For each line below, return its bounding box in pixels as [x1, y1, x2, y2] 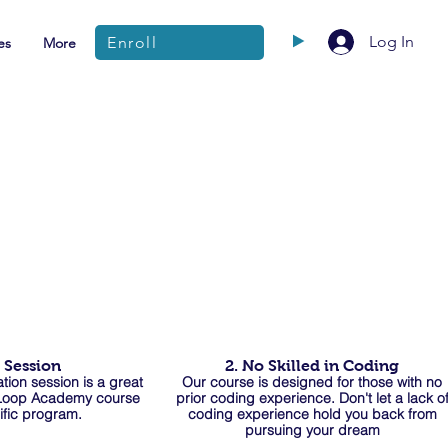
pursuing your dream [244, 421, 380, 439]
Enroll [107, 33, 158, 52]
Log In [368, 32, 414, 51]
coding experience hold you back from [187, 405, 437, 423]
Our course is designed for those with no [182, 373, 442, 391]
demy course [56, 389, 140, 407]
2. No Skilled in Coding [225, 357, 399, 374]
